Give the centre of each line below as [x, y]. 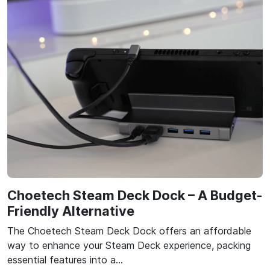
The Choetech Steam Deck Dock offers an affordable [129, 231]
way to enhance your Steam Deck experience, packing [129, 246]
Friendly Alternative [71, 211]
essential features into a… [65, 260]
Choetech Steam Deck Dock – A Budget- [135, 196]
